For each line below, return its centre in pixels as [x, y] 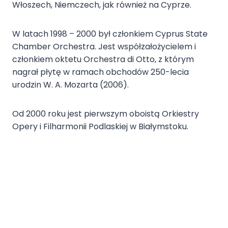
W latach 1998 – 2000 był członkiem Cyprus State [110, 34]
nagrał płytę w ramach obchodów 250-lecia [101, 72]
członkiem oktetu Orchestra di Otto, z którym [103, 60]
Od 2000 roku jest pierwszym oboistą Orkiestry [106, 114]
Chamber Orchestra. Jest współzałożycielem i [104, 47]
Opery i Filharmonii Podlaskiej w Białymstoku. [100, 127]
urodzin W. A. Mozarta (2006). [70, 85]
